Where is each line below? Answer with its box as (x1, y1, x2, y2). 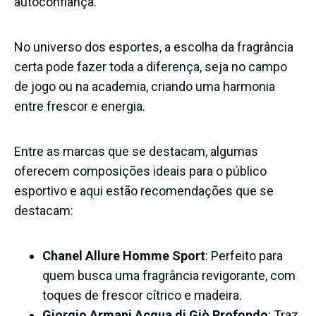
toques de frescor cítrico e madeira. (42, 287, 242, 303)
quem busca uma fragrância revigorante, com (42, 267, 296, 283)
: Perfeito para (205, 248, 283, 263)
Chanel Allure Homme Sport (42, 248, 205, 263)
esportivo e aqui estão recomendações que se (14, 183, 274, 198)
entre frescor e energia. (14, 98, 145, 114)
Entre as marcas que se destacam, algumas (14, 143, 258, 159)
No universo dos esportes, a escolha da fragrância (14, 39, 293, 54)
